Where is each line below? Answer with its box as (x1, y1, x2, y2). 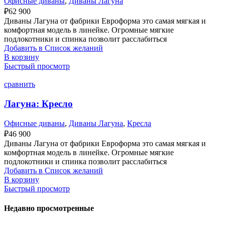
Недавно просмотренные (4, 204, 94, 213)
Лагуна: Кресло (4, 98, 73, 109)
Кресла (127, 119, 151, 128)
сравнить (4, 80, 35, 89)
